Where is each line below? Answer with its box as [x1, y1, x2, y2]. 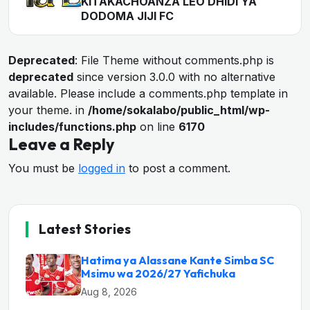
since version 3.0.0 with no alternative [73, 70, 275, 84]
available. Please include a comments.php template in [8, 86, 288, 100]
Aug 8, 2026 [81, 286, 137, 298]
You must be [8, 161, 78, 175]
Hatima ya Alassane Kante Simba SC [81, 253, 274, 267]
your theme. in [8, 103, 88, 117]
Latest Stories [39, 221, 131, 237]
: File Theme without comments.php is [75, 53, 274, 67]
